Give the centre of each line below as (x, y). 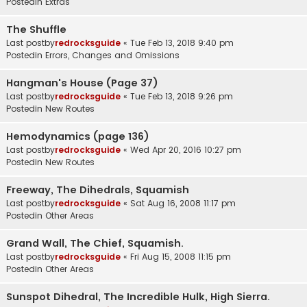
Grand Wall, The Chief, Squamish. (95, 243)
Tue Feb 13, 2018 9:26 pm (182, 96)
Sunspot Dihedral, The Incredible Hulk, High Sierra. (138, 296)
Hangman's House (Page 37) (82, 83)
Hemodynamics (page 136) (78, 136)
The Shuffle (36, 29)
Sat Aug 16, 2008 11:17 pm (183, 203)
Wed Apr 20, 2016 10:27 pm (186, 149)
